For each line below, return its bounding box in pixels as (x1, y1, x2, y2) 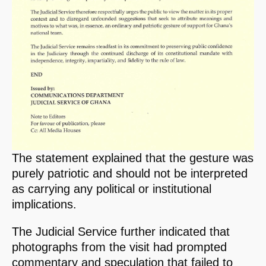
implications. (12, 198, 77, 211)
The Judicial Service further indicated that (12, 225, 230, 239)
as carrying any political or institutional (12, 182, 211, 196)
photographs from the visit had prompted (12, 240, 227, 254)
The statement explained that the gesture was (12, 151, 254, 165)
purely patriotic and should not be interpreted (12, 167, 248, 180)
